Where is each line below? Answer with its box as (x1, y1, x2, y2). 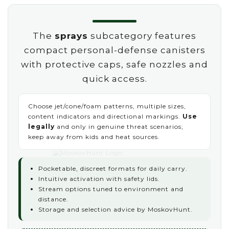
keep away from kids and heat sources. (28, 133, 160, 141)
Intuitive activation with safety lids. (38, 175, 160, 182)
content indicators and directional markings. (28, 112, 182, 120)
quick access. (82, 74, 147, 84)
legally (28, 123, 55, 130)
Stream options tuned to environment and (38, 185, 184, 193)
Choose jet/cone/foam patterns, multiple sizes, (28, 102, 186, 110)
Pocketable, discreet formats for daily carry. (38, 165, 188, 172)
